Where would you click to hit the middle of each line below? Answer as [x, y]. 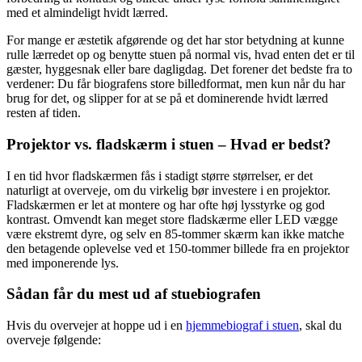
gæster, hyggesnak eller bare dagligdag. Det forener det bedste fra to [179, 69]
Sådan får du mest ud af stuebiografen [134, 294]
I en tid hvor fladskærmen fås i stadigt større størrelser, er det [160, 175]
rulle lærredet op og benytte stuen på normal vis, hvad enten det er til [181, 55]
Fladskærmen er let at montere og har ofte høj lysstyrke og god [166, 204]
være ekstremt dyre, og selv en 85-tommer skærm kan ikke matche [175, 234]
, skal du [320, 325]
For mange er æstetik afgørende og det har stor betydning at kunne [175, 40]
